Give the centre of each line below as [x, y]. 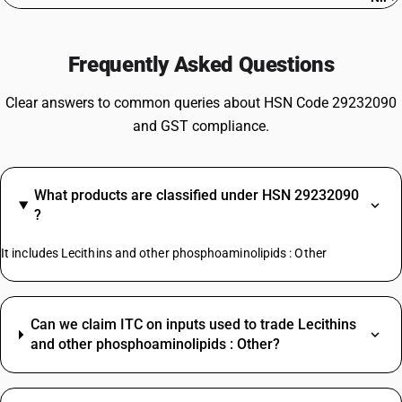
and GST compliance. [201, 126]
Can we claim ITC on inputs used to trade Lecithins [193, 324]
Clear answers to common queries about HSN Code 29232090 [201, 103]
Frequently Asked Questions [201, 65]
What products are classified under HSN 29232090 [196, 195]
